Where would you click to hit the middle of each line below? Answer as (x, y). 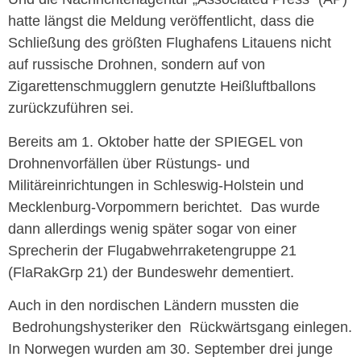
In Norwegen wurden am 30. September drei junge (170, 349)
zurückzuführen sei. (71, 108)
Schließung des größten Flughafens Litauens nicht (170, 43)
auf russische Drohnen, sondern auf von (137, 65)
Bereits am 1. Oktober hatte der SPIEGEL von (156, 141)
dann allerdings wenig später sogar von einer (152, 228)
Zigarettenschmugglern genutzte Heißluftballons (162, 87)
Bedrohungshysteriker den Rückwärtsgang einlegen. (180, 328)
